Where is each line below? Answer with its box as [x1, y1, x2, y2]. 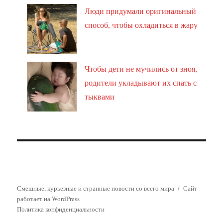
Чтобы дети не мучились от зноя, [85, 63, 198, 74]
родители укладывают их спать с [85, 77, 197, 88]
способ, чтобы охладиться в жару [85, 19, 198, 30]
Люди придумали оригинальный [85, 5, 197, 16]
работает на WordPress [17, 194, 80, 203]
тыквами [85, 91, 115, 102]
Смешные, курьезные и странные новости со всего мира [17, 183, 175, 193]
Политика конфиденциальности [17, 204, 105, 214]
